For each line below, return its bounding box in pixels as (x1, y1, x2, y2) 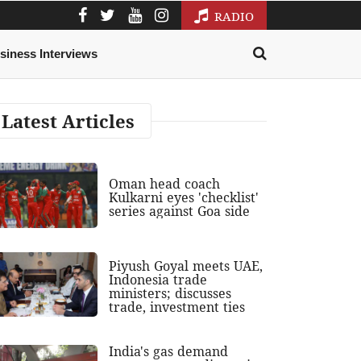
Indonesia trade (109, 270, 208, 288)
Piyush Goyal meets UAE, (109, 256, 263, 275)
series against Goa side (109, 201, 251, 220)
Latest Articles (2, 109, 135, 134)
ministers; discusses (109, 284, 232, 302)
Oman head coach (109, 174, 221, 193)
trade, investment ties (109, 297, 246, 316)
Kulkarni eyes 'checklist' (109, 188, 259, 206)
